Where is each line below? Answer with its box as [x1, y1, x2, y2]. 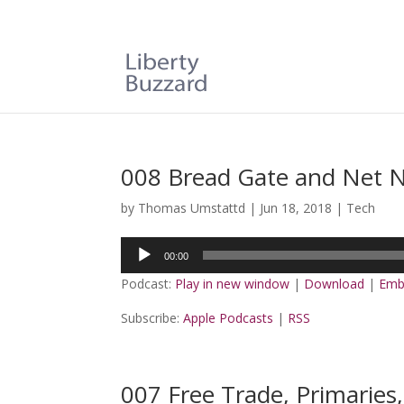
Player [120, 259, 157, 276]
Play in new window [175, 275, 290, 292]
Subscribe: [121, 309, 184, 326]
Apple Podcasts [183, 309, 274, 326]
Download [304, 275, 365, 292]
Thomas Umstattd [138, 199, 246, 216]
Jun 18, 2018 [260, 199, 333, 216]
